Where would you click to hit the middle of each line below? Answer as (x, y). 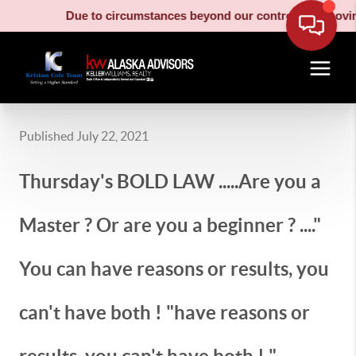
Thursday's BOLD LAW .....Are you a (170, 182)
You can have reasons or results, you (174, 269)
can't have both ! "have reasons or (164, 313)
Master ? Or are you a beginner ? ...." (170, 225)
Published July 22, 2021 (84, 136)
